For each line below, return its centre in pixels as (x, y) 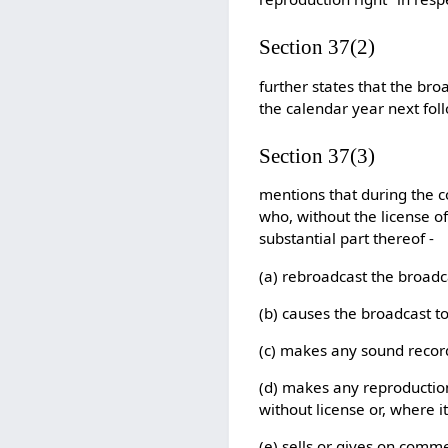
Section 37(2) (317, 47)
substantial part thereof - (347, 238)
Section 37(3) (317, 156)
